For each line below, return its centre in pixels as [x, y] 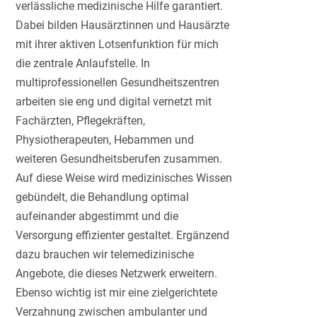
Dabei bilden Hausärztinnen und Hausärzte [123, 25]
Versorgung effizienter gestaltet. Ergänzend [123, 236]
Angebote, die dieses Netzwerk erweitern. [117, 274]
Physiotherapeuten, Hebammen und [105, 140]
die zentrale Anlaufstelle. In [83, 64]
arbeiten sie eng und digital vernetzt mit [114, 102]
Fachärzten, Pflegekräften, [81, 121]
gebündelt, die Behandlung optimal [103, 197]
